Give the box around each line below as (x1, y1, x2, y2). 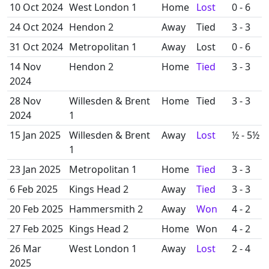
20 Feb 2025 (10, 202, 63, 216)
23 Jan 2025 (10, 163, 61, 176)
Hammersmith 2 (69, 202, 143, 216)
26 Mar (10, 242, 41, 255)
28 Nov (10, 94, 41, 107)
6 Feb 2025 (10, 183, 58, 196)
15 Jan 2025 (10, 128, 61, 142)
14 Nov (10, 60, 41, 73)
